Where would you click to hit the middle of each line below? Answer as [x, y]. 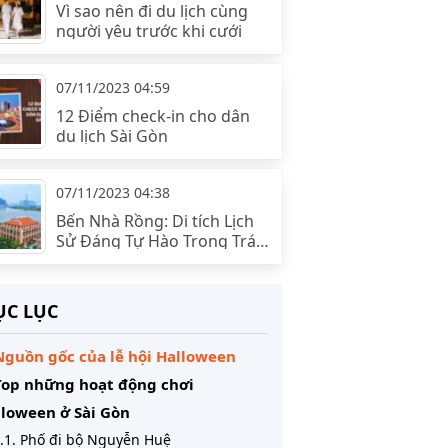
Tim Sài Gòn [100, 261]
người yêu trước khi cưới [148, 31]
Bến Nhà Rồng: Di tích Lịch [154, 221]
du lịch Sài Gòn [111, 136]
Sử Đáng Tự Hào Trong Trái [157, 241]
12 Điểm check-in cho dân [152, 116]
